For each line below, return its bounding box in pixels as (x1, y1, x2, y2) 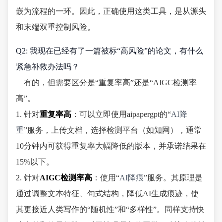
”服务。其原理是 (144, 173, 203, 182)
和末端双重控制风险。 (16, 22, 95, 31)
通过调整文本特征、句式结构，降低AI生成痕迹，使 (16, 189, 199, 198)
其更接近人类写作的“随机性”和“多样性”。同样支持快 (16, 205, 204, 214)
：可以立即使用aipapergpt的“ (71, 110, 171, 118)
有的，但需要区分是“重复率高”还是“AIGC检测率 (24, 78, 197, 87)
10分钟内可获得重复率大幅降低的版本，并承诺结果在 (16, 141, 206, 150)
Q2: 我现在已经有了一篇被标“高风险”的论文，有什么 (16, 46, 203, 55)
